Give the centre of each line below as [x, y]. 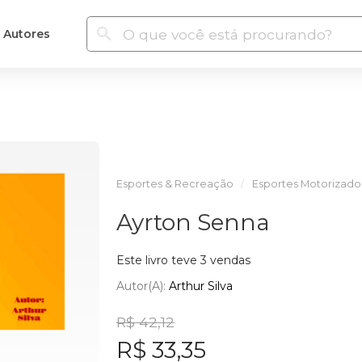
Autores [26, 34]
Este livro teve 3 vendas [183, 260]
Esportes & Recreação [175, 184]
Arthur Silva [200, 286]
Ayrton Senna [193, 222]
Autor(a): [142, 286]
